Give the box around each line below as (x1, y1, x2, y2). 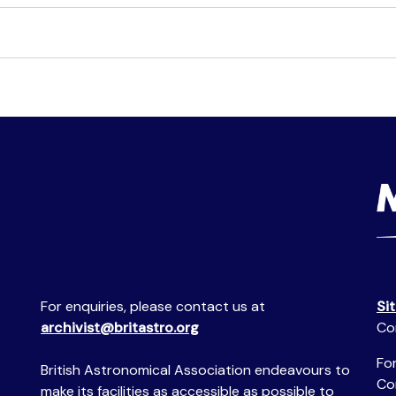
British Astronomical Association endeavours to (41, 361, 350, 379)
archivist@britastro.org (41, 318, 199, 337)
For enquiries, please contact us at (41, 297, 265, 316)
